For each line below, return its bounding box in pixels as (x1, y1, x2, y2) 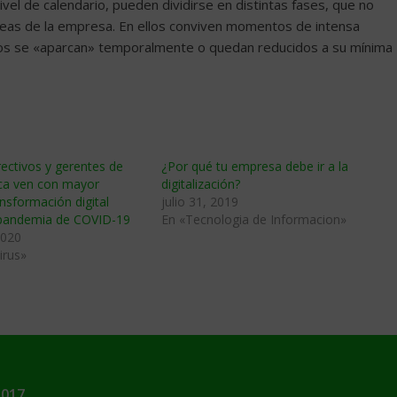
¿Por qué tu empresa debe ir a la (161, 158, 348, 175)
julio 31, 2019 (161, 193, 238, 210)
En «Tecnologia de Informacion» (161, 211, 346, 228)
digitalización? (161, 175, 240, 192)
